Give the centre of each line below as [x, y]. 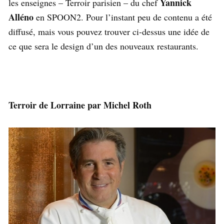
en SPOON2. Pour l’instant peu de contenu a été [123, 17]
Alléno [21, 17]
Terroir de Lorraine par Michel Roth [80, 105]
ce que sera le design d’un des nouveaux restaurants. [103, 46]
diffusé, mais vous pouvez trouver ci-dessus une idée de [109, 32]
